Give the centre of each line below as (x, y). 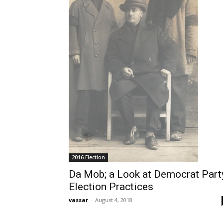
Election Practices (111, 187)
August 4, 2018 (114, 200)
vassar (78, 200)
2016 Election (88, 157)
